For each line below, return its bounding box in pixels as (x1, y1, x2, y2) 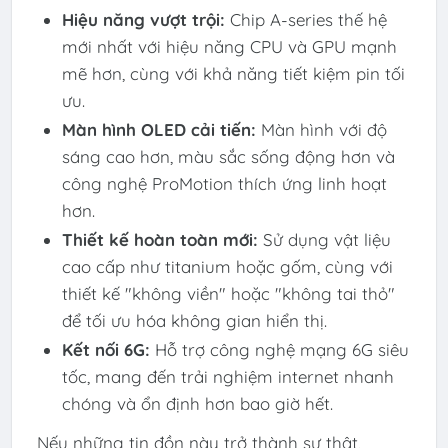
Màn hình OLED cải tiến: (61, 118, 256, 140)
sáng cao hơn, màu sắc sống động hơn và (61, 145, 395, 167)
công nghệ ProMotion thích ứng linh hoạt (61, 172, 387, 194)
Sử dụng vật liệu (257, 228, 391, 250)
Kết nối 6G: (61, 338, 150, 360)
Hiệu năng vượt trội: (61, 8, 225, 30)
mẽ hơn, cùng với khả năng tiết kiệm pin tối (61, 62, 405, 84)
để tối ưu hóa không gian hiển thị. (61, 309, 327, 331)
